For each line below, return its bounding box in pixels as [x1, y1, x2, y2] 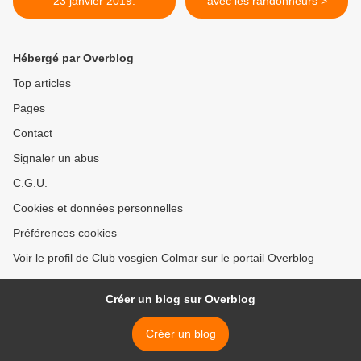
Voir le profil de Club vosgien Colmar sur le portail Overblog [13, 251, 314, 265]
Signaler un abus [13, 151, 99, 165]
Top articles [13, 77, 71, 90]
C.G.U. [13, 176, 48, 190]
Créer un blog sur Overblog [106, 293, 255, 306]
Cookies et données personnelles [13, 201, 183, 215]
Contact [13, 127, 52, 140]
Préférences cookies [13, 226, 117, 240]
